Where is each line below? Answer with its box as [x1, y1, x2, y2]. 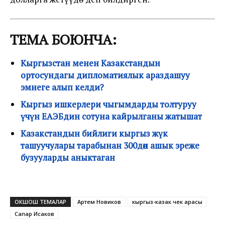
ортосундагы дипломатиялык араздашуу [21, 69, 190, 81]
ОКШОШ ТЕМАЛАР [15, 198, 66, 205]
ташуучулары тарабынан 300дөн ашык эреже [21, 140, 199, 151]
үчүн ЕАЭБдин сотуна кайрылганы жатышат [21, 110, 202, 122]
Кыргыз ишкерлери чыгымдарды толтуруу [21, 98, 196, 110]
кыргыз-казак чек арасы [132, 198, 202, 205]
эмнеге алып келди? [21, 81, 104, 93]
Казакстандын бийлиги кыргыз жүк [21, 128, 168, 139]
